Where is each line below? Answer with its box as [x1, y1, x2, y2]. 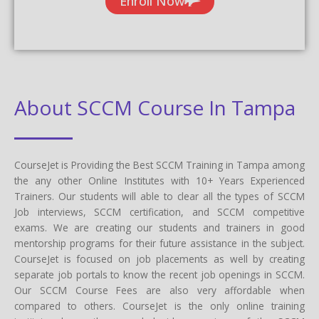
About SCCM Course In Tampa [14, 93, 296, 121]
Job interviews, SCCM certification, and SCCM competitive [14, 204, 305, 219]
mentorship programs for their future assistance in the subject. [14, 236, 305, 250]
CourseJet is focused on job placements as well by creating [14, 251, 305, 266]
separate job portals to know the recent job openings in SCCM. [14, 267, 305, 281]
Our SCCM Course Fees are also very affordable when [14, 283, 305, 297]
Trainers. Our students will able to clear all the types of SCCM [14, 189, 305, 203]
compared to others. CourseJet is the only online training [14, 298, 305, 313]
